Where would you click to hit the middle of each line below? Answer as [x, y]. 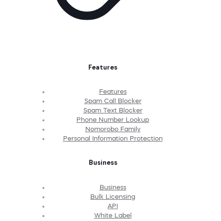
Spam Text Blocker [113, 110]
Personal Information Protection [113, 138]
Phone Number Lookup [113, 119]
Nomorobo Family [113, 129]
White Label [113, 215]
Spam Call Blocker [113, 101]
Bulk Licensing [113, 196]
